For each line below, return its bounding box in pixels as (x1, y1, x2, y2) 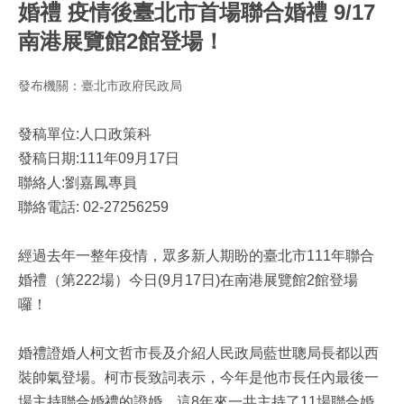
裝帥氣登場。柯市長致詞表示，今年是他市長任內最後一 (18, 370, 379, 385)
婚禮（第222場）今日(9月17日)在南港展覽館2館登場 (18, 272, 358, 288)
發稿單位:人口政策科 (18, 126, 332, 142)
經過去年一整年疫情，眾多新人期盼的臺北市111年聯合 (18, 248, 374, 263)
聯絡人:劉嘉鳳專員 (18, 175, 296, 190)
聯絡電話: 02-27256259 (18, 199, 169, 215)
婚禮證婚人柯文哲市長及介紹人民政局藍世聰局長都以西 (18, 345, 379, 361)
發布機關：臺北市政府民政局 (18, 78, 182, 93)
